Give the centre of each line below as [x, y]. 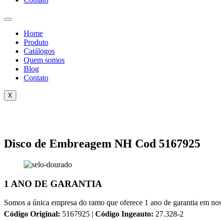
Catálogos [39, 51]
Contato [36, 78]
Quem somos [44, 60]
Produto [36, 42]
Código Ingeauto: [124, 214]
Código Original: [32, 214]
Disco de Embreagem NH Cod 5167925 [102, 143]
